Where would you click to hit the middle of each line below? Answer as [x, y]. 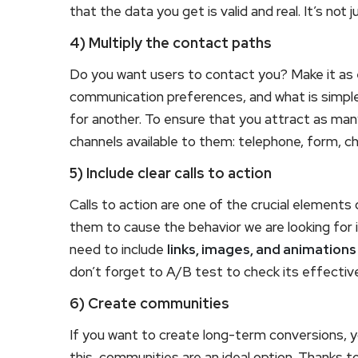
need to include [118, 249]
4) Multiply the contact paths [171, 42]
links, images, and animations [262, 249]
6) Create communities [149, 303]
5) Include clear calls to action [171, 173]
